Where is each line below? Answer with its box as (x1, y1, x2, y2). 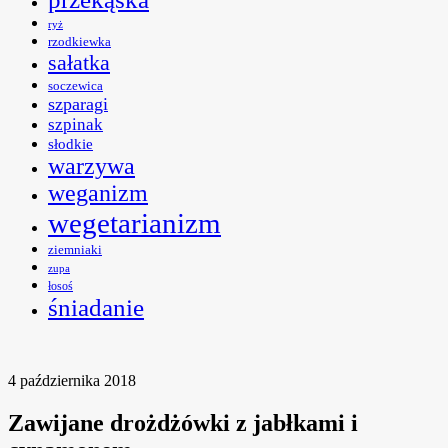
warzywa (48, 153, 135, 180)
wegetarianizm (48, 207, 221, 240)
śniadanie (48, 294, 144, 322)
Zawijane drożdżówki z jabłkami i (8, 410, 358, 437)
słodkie (48, 136, 93, 153)
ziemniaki (48, 242, 102, 258)
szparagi (48, 94, 108, 115)
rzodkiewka (48, 34, 111, 50)
